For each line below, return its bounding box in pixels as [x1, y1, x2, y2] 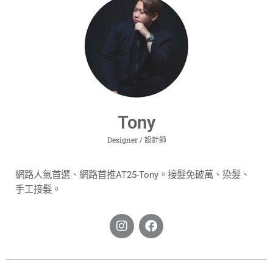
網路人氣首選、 [15, 169, 79, 181]
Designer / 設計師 [107, 134, 166, 144]
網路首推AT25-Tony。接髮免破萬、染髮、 [79, 169, 250, 181]
